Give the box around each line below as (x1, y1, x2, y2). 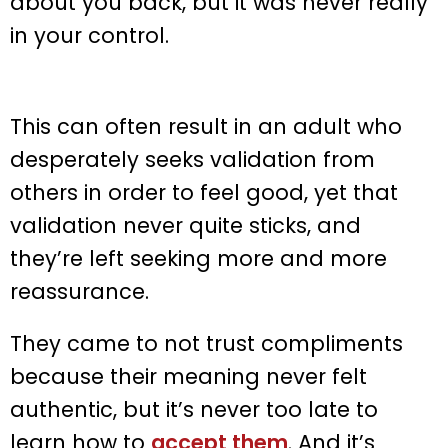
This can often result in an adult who (10, 112, 402, 142)
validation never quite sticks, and (10, 211, 361, 241)
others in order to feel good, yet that (10, 178, 398, 208)
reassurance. (10, 277, 149, 307)
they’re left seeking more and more (10, 244, 387, 274)
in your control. (10, 21, 169, 51)
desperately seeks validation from (10, 145, 375, 175)
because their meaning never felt (10, 362, 367, 392)
